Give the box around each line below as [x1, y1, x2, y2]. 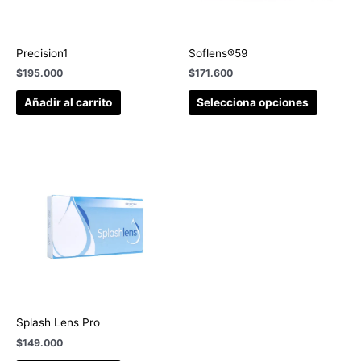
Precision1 [16, 46, 68, 60]
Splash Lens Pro [16, 315, 100, 329]
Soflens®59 [189, 46, 248, 60]
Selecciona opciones [197, 96, 309, 110]
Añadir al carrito [24, 96, 113, 110]
